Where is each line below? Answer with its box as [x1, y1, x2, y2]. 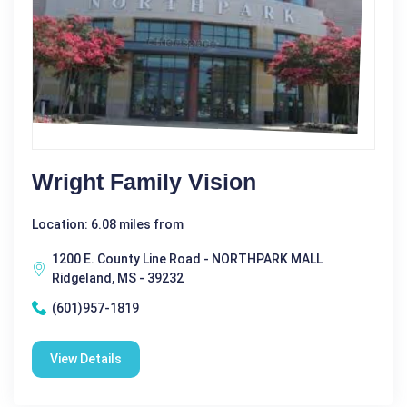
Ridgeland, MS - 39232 [52, 270, 184, 285]
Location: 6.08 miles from [32, 216, 184, 232]
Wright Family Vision [32, 168, 256, 194]
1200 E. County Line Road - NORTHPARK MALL [52, 251, 323, 266]
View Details [50, 351, 122, 366]
